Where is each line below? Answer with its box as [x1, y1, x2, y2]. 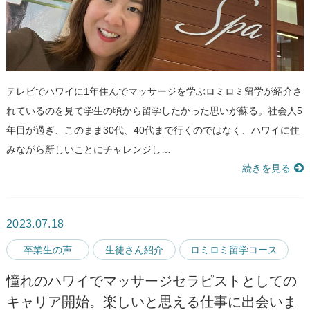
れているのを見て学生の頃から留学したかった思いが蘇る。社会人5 [6, 105, 302, 117]
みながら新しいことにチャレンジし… [6, 144, 171, 156]
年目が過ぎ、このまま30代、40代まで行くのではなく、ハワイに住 [6, 125, 300, 136]
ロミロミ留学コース [190, 244, 277, 256]
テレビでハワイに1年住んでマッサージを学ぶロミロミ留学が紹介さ [6, 86, 302, 98]
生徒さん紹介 [104, 244, 163, 256]
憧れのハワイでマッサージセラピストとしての [6, 273, 297, 289]
